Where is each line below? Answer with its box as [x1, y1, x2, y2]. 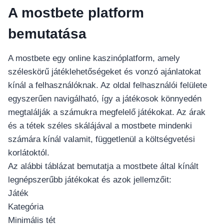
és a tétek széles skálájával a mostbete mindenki [8, 121, 192, 131]
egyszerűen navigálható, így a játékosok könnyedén [8, 94, 201, 104]
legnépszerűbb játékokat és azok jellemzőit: [8, 175, 171, 185]
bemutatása [8, 26, 86, 42]
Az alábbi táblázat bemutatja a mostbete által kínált [8, 161, 198, 171]
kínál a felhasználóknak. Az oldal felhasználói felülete [8, 80, 207, 90]
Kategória [8, 202, 43, 212]
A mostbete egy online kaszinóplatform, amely [8, 53, 180, 63]
